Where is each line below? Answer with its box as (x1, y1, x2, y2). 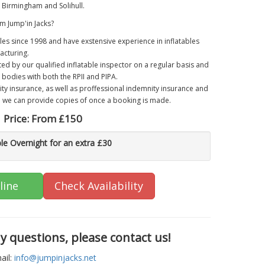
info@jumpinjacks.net (14, 252, 97, 264)
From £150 (31, 112, 83, 126)
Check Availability (54, 179, 144, 193)
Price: (4, 112, 32, 126)
